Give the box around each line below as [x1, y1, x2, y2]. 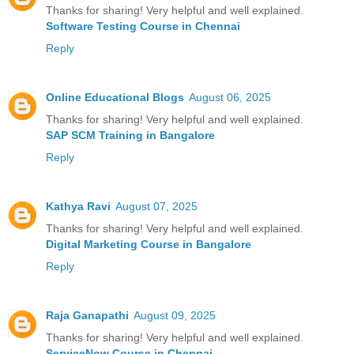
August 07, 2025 [115, 199, 198, 213]
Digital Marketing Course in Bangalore [46, 237, 251, 250]
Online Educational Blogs [46, 90, 184, 104]
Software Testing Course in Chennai [46, 19, 240, 32]
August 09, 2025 [134, 308, 216, 322]
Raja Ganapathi [46, 308, 129, 322]
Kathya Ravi [46, 199, 111, 213]
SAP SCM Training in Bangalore [46, 128, 215, 141]
